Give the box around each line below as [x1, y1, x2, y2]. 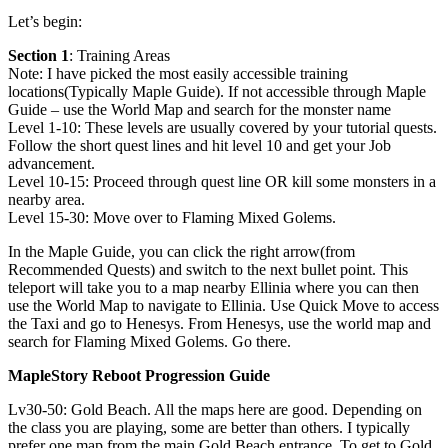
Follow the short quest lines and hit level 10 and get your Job [8, 136, 391, 154]
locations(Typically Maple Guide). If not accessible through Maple [8, 82, 426, 100]
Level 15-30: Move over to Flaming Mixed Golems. [8, 208, 336, 226]
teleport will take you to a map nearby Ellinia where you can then [8, 278, 419, 296]
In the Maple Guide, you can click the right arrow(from [8, 242, 355, 260]
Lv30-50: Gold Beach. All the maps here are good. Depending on [8, 400, 422, 418]
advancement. [8, 154, 95, 172]
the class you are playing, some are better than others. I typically [8, 418, 410, 436]
